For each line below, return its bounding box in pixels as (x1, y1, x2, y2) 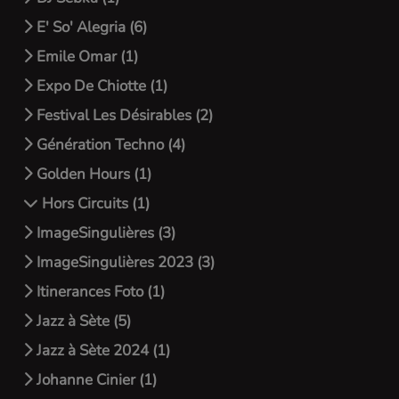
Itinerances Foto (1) (33, 281, 165, 302)
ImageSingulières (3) (33, 223, 175, 243)
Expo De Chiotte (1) (33, 76, 167, 96)
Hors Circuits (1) (38, 193, 150, 214)
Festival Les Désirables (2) (33, 105, 213, 126)
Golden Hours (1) (33, 164, 151, 184)
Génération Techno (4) (33, 134, 185, 155)
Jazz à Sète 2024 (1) (33, 340, 170, 361)
